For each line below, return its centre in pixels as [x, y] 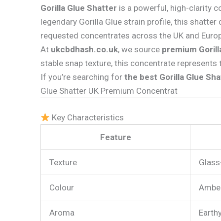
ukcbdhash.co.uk [84, 49]
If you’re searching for [82, 77]
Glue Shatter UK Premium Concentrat [109, 91]
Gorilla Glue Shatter [79, 8]
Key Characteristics [87, 118]
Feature [115, 137]
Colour [62, 188]
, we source [140, 49]
